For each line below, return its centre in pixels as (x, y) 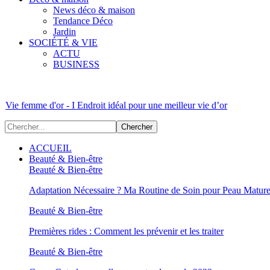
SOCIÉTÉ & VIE (63, 42)
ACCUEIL (50, 148)
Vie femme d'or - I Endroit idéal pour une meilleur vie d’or (116, 105)
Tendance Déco (83, 21)
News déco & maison (94, 10)
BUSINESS (76, 64)
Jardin (64, 32)
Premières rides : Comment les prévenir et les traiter (126, 231)
